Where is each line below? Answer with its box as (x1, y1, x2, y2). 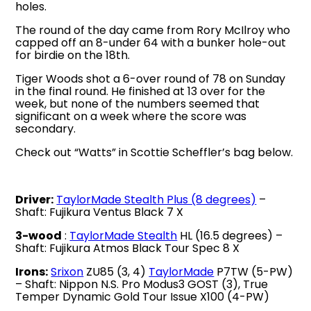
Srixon (51, 263, 84, 280)
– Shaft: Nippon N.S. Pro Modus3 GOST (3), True (15, 276, 269, 292)
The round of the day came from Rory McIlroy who (15, 22, 291, 38)
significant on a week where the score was (15, 108, 247, 124)
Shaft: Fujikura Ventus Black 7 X (15, 203, 184, 220)
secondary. (15, 120, 76, 137)
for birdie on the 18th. (15, 47, 133, 63)
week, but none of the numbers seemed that (15, 95, 260, 112)
